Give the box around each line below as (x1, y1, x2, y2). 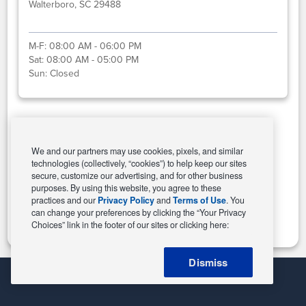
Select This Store (111, 135, 195, 152)
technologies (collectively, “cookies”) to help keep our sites (31, 157, 247, 169)
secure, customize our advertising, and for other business (31, 169, 242, 182)
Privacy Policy (98, 194, 154, 206)
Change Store (119, 182, 187, 199)
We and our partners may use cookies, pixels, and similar (31, 145, 243, 157)
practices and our (31, 194, 98, 206)
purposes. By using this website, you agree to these (31, 182, 221, 194)
